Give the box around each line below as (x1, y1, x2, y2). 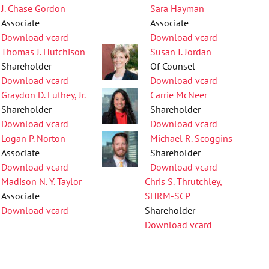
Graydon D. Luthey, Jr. (1, 89, 86, 101)
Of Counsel (150, 60, 196, 72)
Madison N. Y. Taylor (1, 175, 82, 187)
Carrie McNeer (150, 89, 208, 101)
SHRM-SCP (145, 190, 191, 202)
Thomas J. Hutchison (1, 46, 86, 58)
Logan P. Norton (1, 132, 66, 144)
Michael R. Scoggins (150, 132, 233, 144)
